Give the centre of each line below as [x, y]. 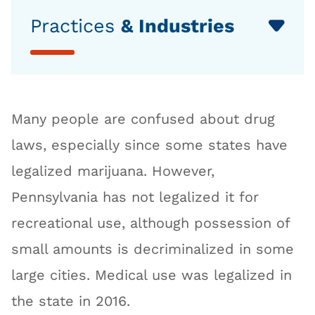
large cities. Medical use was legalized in [152, 275]
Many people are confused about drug [143, 119]
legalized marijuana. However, [113, 171]
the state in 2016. [71, 301]
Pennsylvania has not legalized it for [135, 197]
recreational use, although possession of [151, 223]
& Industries [178, 26]
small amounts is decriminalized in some [153, 249]
